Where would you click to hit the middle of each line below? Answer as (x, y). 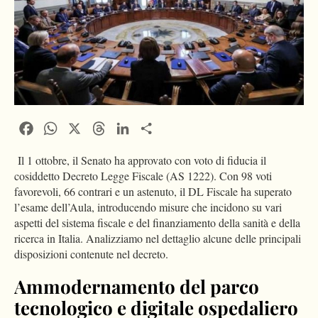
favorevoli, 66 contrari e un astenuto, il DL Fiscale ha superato (153, 192)
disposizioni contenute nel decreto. (91, 254)
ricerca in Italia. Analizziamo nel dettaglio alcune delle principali (158, 238)
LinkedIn (154, 127)
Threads (127, 127)
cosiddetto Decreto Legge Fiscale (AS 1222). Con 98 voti (143, 176)
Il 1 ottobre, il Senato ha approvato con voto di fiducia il (140, 160)
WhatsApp (84, 127)
